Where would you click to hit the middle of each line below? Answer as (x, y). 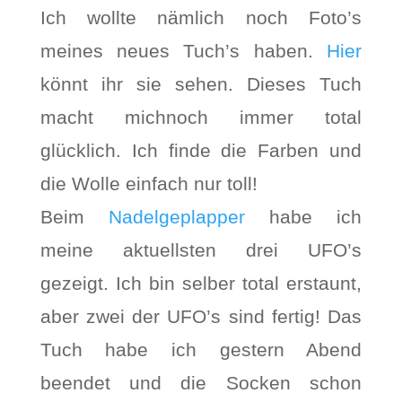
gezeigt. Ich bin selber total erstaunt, (201, 283)
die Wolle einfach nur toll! (149, 184)
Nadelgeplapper (176, 217)
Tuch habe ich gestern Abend (201, 350)
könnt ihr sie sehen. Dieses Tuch (201, 84)
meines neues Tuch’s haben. (184, 51)
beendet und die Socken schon (201, 383)
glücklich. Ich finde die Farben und (201, 150)
